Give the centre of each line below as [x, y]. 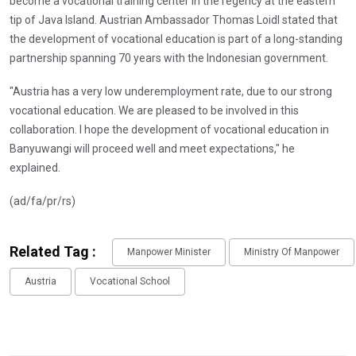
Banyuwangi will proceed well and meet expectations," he [152, 148]
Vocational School [130, 282]
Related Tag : [53, 251]
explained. [35, 167]
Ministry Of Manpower [292, 252]
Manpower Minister [169, 252]
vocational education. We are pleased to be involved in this [154, 110]
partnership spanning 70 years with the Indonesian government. [169, 58]
